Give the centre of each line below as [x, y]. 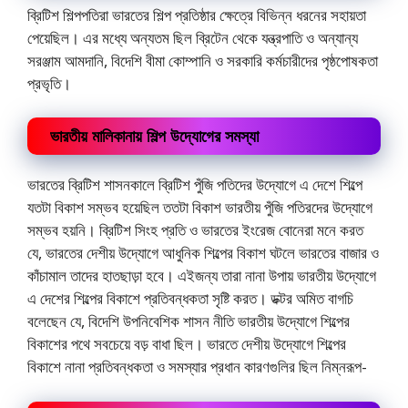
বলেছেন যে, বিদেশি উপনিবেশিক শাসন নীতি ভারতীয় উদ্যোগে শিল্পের [189, 321]
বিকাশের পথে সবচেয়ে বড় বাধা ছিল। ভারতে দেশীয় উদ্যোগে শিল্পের [187, 344]
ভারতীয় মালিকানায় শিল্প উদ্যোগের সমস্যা [154, 136]
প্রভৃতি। [49, 83]
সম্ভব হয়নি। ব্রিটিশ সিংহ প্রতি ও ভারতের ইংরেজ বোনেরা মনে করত [195, 230]
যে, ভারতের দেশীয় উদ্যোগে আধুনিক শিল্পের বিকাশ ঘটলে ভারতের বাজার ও [203, 253]
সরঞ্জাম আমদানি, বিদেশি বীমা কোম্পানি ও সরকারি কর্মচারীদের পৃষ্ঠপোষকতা [203, 60]
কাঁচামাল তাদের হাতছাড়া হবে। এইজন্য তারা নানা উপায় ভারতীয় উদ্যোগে [202, 275]
